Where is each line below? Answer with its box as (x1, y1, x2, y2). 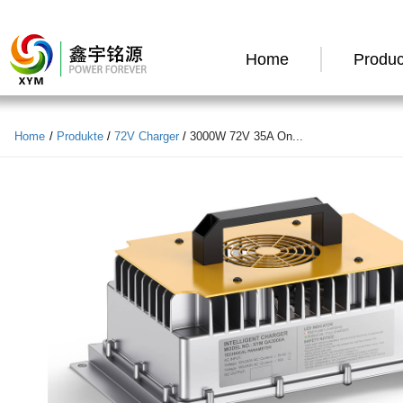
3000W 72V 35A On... (190, 130, 303, 143)
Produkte (57, 130, 103, 143)
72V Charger (114, 130, 179, 143)
